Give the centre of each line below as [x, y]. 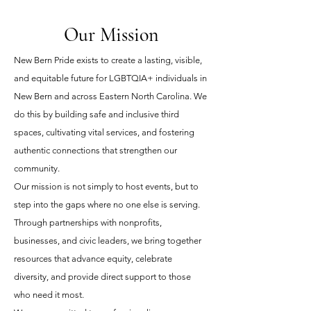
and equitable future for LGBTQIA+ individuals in [110, 78]
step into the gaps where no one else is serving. [107, 204]
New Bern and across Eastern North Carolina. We [110, 96]
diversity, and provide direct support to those [102, 277]
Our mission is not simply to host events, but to [106, 186]
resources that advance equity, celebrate [93, 259]
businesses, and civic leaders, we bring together [108, 241]
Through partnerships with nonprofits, [88, 222]
